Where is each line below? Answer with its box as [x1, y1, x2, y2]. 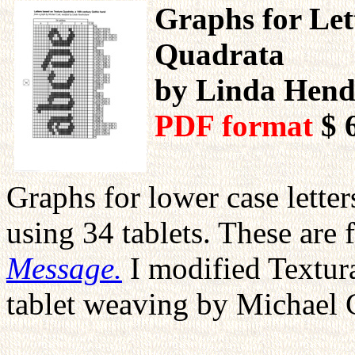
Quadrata [155, 37, 284, 71]
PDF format [155, 109, 321, 143]
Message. [6, 251, 122, 285]
